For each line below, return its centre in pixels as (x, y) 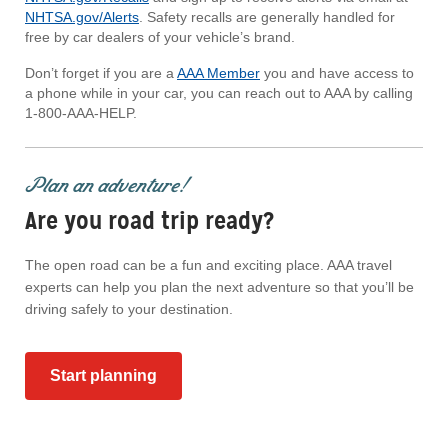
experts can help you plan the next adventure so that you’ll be (219, 287)
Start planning (103, 376)
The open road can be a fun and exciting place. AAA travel (208, 265)
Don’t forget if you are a (101, 73)
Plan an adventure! (107, 185)
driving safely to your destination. (129, 309)
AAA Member (218, 73)
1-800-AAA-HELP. (81, 113)
